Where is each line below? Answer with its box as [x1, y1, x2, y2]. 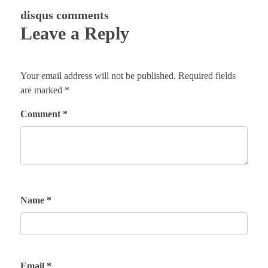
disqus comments [20, 8, 109, 22]
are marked [20, 85, 65, 96]
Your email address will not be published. [20, 71, 176, 81]
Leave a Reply [20, 23, 129, 44]
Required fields [178, 71, 236, 81]
